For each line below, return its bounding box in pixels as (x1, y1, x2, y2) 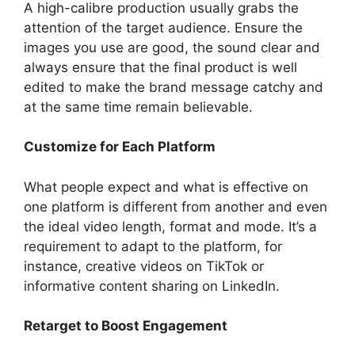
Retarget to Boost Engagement (24, 318, 227, 334)
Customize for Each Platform (24, 139, 216, 155)
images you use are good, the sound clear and (24, 39, 320, 55)
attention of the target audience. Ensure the (24, 19, 303, 36)
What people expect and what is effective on (24, 178, 308, 195)
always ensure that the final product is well (24, 59, 297, 75)
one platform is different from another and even (24, 198, 327, 215)
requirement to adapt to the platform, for (24, 238, 282, 254)
